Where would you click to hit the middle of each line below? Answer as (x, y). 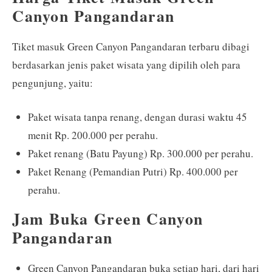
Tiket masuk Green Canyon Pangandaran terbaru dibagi (131, 46)
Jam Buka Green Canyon (108, 218)
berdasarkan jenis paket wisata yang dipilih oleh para (126, 65)
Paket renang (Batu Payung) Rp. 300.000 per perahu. (140, 153)
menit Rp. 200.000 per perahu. (93, 135)
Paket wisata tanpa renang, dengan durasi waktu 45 (137, 117)
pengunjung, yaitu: (53, 83)
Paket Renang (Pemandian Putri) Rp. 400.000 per (133, 171)
